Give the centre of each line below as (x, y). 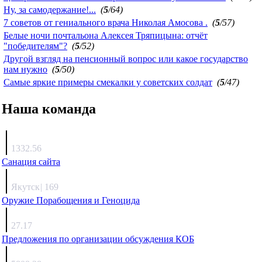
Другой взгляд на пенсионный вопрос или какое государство (126, 58)
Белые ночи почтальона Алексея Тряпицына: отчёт (106, 35)
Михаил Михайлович (56, 213)
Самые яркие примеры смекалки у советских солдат (108, 82)
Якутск (25, 187)
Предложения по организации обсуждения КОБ (98, 239)
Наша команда (49, 108)
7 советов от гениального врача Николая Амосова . (106, 22)
